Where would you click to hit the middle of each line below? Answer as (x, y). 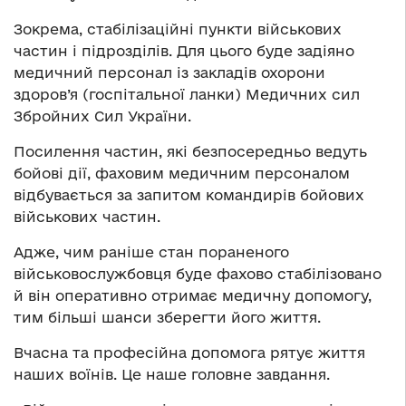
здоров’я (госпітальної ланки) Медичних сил (187, 95)
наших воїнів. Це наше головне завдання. (172, 375)
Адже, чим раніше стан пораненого (151, 252)
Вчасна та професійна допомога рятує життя (189, 353)
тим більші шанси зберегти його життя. (167, 318)
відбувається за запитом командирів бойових (189, 195)
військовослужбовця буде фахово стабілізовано (198, 274)
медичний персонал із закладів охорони (169, 73)
